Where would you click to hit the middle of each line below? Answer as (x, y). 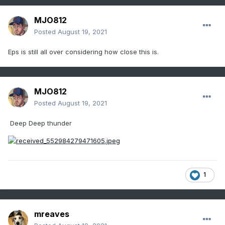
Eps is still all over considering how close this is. (83, 52)
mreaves (52, 214)
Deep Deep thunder (41, 123)
